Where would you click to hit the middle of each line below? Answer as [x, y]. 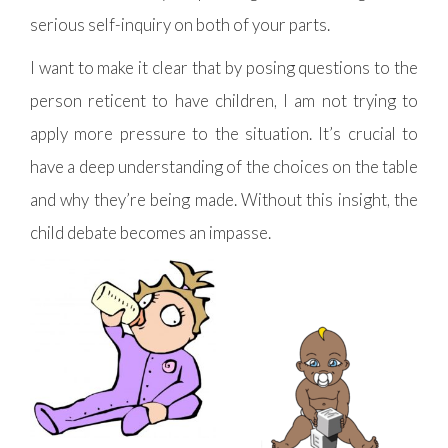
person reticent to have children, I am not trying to [224, 100]
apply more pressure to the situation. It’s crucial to [224, 133]
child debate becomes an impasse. [150, 232]
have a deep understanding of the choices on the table [224, 166]
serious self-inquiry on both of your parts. [180, 24]
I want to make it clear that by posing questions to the [224, 67]
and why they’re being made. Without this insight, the [224, 199]
